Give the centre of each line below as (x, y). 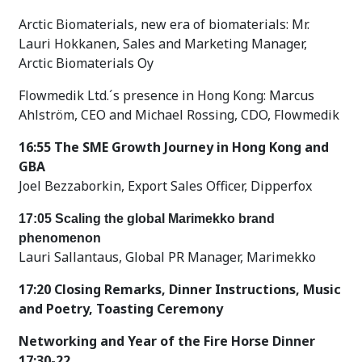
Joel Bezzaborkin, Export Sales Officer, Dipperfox (165, 185)
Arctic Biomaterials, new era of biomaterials (152, 24)
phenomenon (60, 238)
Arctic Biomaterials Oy (86, 63)
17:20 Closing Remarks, (94, 289)
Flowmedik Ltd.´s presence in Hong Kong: (144, 95)
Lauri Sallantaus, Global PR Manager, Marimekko (167, 257)
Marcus (292, 95)
